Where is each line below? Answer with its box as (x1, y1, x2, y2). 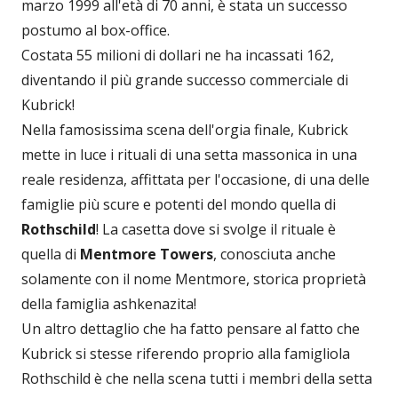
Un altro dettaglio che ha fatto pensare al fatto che (21, 318, 360, 338)
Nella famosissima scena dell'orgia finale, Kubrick (21, 119, 348, 139)
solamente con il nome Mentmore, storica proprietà (21, 268, 366, 289)
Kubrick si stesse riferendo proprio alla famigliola (21, 343, 350, 363)
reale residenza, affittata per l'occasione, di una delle (21, 169, 370, 189)
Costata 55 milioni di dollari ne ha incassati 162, (21, 44, 334, 65)
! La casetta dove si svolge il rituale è (96, 219, 336, 239)
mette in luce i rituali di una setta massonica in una (21, 144, 357, 164)
